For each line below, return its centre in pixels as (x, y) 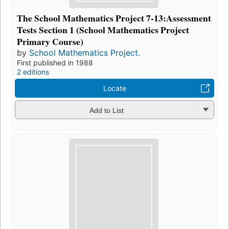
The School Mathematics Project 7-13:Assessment (114, 18)
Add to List (106, 110)
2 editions (33, 72)
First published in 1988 (55, 63)
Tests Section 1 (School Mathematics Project (103, 30)
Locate (114, 88)
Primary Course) (50, 42)
